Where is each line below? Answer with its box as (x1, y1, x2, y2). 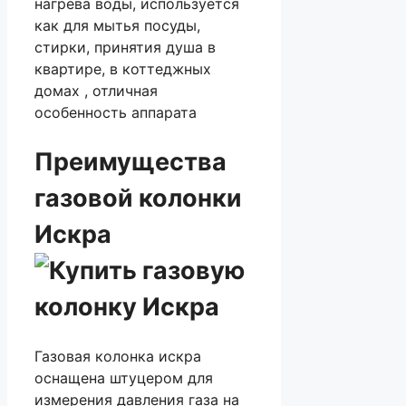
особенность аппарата (34, 103, 197, 122)
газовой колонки (34, 182, 242, 213)
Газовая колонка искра (34, 347, 201, 366)
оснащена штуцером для (34, 369, 213, 388)
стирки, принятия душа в (34, 38, 216, 57)
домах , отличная (34, 82, 158, 101)
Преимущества (34, 146, 227, 177)
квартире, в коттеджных (34, 60, 211, 79)
